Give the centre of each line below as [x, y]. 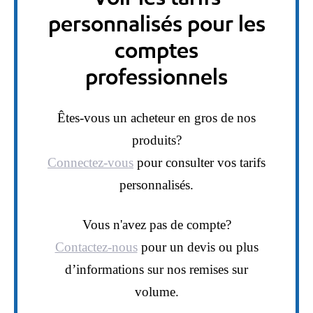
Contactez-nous [96, 247]
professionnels [156, 77]
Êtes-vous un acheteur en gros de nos [156, 118]
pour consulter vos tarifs [199, 163]
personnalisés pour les [156, 24]
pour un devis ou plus [198, 247]
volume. [156, 292]
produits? [156, 140]
